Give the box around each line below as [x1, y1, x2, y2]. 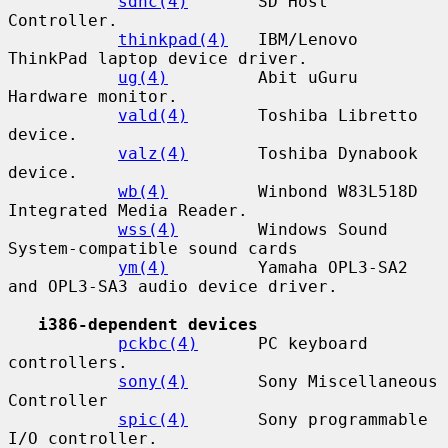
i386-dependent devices [38, 314, 258, 334]
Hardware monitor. [8, 86, 178, 106]
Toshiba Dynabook [188, 143, 418, 163]
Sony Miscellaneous [188, 371, 438, 391]
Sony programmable [188, 409, 428, 429]
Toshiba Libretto [188, 105, 418, 125]
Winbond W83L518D [168, 181, 418, 201]
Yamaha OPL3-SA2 [168, 257, 408, 277]
